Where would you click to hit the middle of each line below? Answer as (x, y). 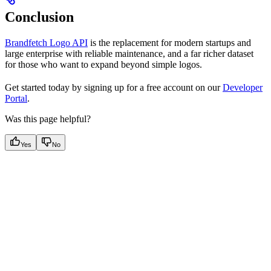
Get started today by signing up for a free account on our (114, 87)
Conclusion (39, 17)
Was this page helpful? (48, 119)
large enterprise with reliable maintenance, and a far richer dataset (129, 53)
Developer (243, 87)
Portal (16, 98)
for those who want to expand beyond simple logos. (103, 64)
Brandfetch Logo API (46, 42)
